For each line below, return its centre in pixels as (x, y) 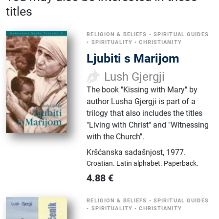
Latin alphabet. (140, 163)
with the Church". (116, 136)
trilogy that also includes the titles (145, 113)
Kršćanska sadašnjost (125, 152)
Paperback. (181, 163)
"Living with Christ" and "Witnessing (148, 125)
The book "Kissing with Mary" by (142, 89)
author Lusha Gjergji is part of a (141, 101)
